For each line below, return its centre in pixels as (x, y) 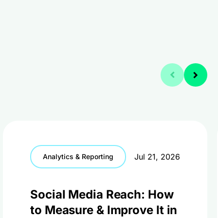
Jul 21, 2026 (157, 157)
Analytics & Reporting (78, 156)
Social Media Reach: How (102, 194)
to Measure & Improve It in (104, 210)
